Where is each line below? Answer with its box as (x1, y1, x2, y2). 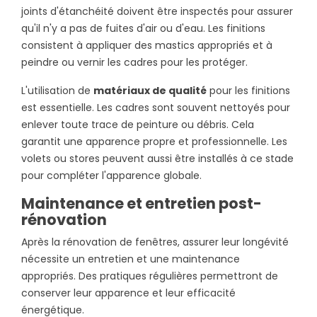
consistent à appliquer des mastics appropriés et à (21, 38, 272, 52)
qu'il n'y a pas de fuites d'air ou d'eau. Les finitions (21, 21, 265, 35)
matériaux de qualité (93, 83, 207, 98)
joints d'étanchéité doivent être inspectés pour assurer (21, 4, 293, 18)
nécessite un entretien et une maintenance (21, 251, 240, 266)
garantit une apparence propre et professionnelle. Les (21, 134, 287, 149)
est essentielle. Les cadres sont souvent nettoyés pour (21, 100, 290, 115)
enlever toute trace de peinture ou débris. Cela (21, 117, 254, 132)
